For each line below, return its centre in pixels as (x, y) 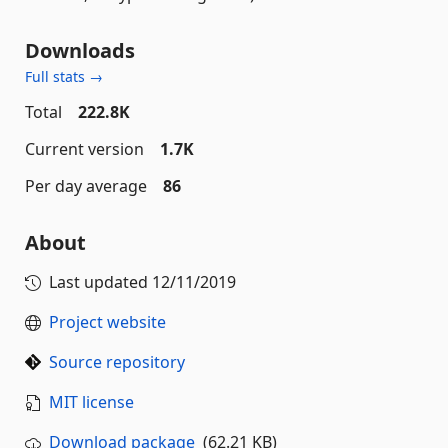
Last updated (100, 282)
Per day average (86, 186)
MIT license (91, 402)
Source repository (117, 362)
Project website (107, 322)
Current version (84, 149)
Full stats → (64, 76)
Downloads (80, 50)
